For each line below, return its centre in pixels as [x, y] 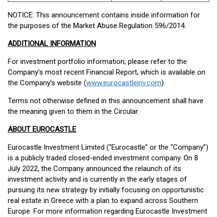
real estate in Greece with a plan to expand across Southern [103, 201]
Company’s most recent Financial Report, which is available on [107, 72]
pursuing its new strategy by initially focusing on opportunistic [106, 190]
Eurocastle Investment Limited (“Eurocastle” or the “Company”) [108, 147]
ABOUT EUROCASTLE [42, 129]
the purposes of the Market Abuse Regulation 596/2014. [97, 26]
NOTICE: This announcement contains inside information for [104, 15]
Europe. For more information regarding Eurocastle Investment [108, 211]
